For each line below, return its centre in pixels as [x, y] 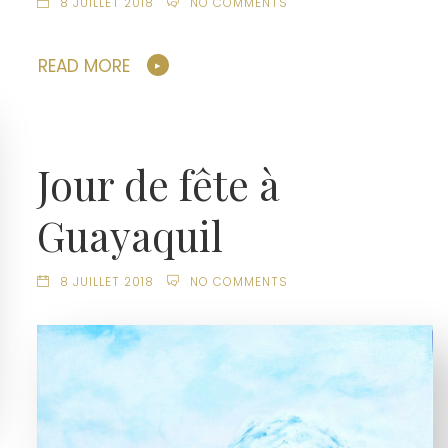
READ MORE [84, 65]
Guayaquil [130, 235]
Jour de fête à [159, 184]
